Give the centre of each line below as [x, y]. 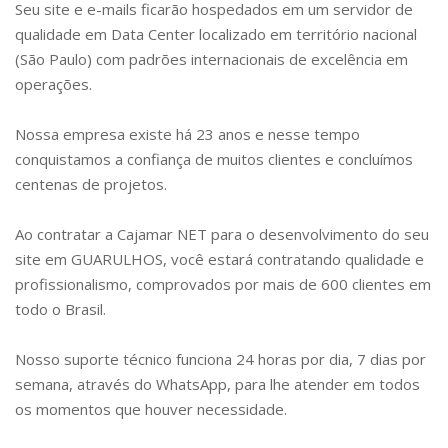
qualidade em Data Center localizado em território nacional [216, 34]
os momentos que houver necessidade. [151, 409]
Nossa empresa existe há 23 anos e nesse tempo [187, 134]
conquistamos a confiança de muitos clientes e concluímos [214, 159]
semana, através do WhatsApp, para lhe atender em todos [217, 384]
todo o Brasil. [60, 309]
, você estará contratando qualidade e [293, 259]
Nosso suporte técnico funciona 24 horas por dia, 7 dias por [220, 359]
